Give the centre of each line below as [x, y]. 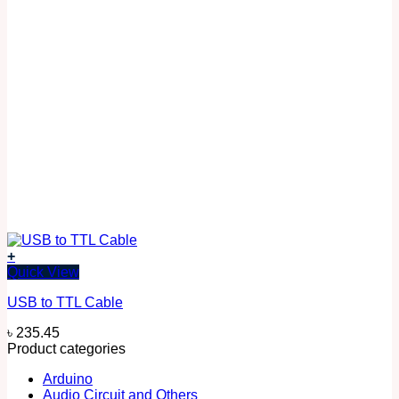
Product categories [66, 348]
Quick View [43, 272]
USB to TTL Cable [65, 302]
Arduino [68, 379]
